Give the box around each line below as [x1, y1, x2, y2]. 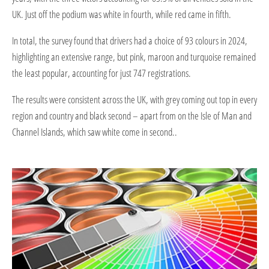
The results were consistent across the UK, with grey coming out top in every [12, 92, 257, 106]
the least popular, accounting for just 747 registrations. [12, 65, 191, 80]
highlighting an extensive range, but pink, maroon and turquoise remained [12, 49, 256, 64]
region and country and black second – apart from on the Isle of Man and [12, 108, 252, 122]
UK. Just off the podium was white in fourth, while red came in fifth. [12, 7, 231, 21]
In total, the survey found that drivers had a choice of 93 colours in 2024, [12, 33, 247, 47]
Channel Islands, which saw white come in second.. [12, 124, 177, 139]
